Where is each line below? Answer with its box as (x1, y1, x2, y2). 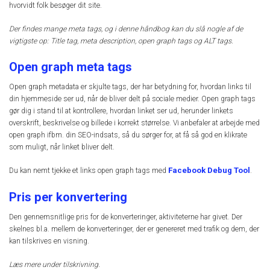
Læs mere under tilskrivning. (9, 260, 100, 269)
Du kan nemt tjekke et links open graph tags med (9, 166, 168, 175)
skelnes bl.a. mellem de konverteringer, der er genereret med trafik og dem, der (9, 225, 259, 234)
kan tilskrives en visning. (9, 237, 89, 246)
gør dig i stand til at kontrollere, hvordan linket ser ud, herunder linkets (9, 106, 233, 115)
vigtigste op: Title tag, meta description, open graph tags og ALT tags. (9, 36, 233, 45)
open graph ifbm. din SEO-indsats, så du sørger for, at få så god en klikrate (9, 130, 247, 139)
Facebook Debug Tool (168, 166, 250, 175)
